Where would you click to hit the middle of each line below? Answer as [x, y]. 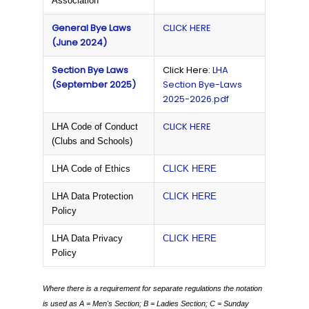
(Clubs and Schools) [92, 141]
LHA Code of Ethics [91, 169]
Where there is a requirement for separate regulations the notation [153, 288]
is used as [61, 303]
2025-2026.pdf [196, 99]
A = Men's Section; [112, 303]
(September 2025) [94, 84]
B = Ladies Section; [177, 303]
